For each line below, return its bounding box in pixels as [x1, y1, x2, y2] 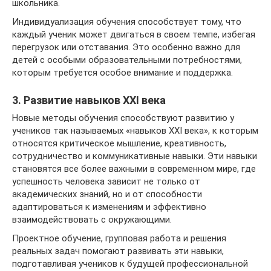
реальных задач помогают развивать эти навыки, [12, 245, 224, 256]
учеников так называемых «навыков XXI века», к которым [12, 125, 258, 136]
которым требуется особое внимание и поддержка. [12, 67, 233, 78]
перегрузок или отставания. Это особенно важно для [12, 41, 240, 53]
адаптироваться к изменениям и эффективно [12, 201, 206, 212]
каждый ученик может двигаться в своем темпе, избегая [12, 28, 255, 40]
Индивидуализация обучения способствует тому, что [12, 16, 241, 27]
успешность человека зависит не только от [12, 175, 200, 187]
